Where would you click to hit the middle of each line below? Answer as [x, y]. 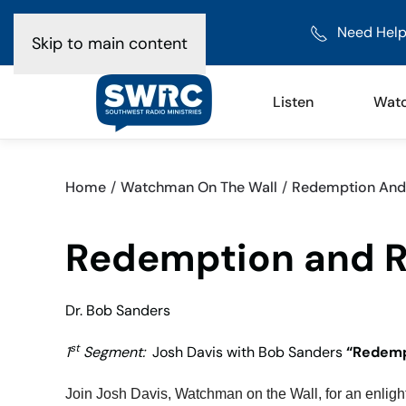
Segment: [112, 352]
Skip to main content [110, 43]
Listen [293, 102]
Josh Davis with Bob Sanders [246, 352]
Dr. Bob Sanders [118, 310]
